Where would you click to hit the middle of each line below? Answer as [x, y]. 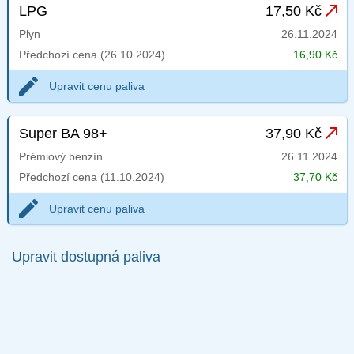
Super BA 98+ [63, 134]
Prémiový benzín [60, 157]
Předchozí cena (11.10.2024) [91, 177]
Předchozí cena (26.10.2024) [92, 55]
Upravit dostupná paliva [86, 257]
